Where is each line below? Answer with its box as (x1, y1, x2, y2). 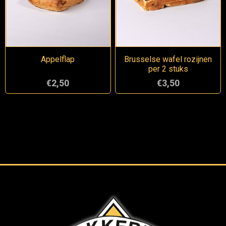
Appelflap (41, 54, 75, 65)
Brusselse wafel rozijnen (124, 54, 212, 65)
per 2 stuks (148, 64, 188, 74)
